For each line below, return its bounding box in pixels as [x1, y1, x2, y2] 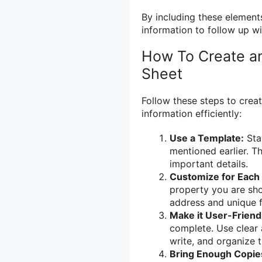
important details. [170, 157, 248, 170]
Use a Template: [170, 132, 244, 144]
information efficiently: [142, 108, 242, 120]
